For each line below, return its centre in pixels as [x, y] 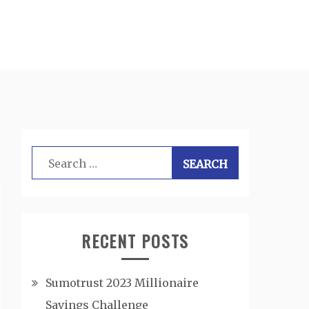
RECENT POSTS [135, 241]
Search [50, 157]
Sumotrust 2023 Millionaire [122, 283]
